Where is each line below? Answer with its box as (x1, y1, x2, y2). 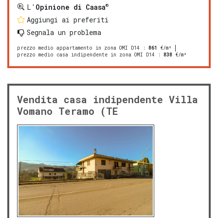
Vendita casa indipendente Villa (17, 92, 198, 106)
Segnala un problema (27, 27, 101, 37)
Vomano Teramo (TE (17, 104, 118, 117)
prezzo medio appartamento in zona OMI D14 (17, 44, 140, 51)
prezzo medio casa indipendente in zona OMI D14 (17, 51, 155, 58)
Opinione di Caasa (36, 2, 106, 12)
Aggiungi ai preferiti (27, 15, 109, 24)
